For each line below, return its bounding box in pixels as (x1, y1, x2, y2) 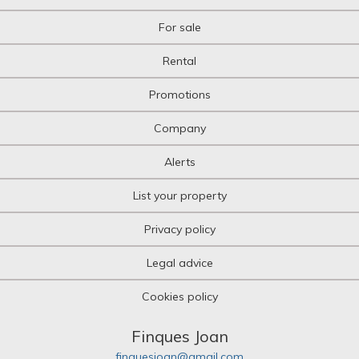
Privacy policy (143, 222, 216, 237)
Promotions (148, 87, 211, 103)
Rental (163, 54, 196, 69)
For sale (158, 20, 201, 35)
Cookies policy (141, 289, 218, 305)
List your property (132, 188, 227, 204)
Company (153, 121, 206, 136)
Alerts (163, 155, 196, 170)
